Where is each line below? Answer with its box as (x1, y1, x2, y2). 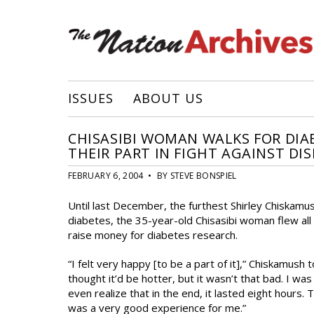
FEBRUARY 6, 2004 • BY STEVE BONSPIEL (68, 170, 237, 182)
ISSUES (68, 90, 114, 107)
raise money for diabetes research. (68, 228, 238, 242)
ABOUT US (133, 90, 203, 107)
